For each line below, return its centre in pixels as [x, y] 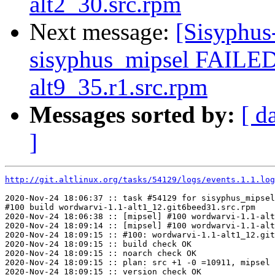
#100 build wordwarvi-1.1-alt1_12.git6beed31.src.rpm [130, 207]
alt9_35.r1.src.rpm [118, 87]
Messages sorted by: [132, 115]
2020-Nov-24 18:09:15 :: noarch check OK [101, 254]
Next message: [103, 32]
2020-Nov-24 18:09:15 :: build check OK [98, 244]
